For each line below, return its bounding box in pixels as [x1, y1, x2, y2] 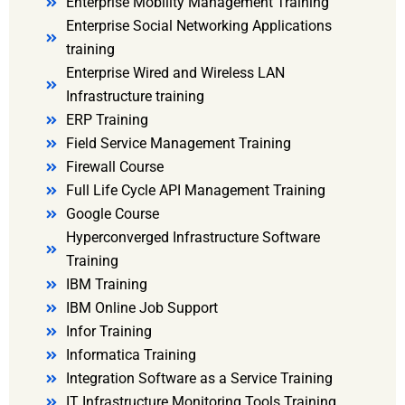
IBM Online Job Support [65, 299, 218, 317]
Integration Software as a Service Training [65, 370, 333, 388]
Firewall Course [65, 158, 164, 176]
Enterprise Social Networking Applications [65, 17, 332, 35]
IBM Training [65, 276, 147, 294]
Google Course [65, 205, 159, 223]
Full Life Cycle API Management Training [65, 182, 325, 200]
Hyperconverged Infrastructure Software [65, 229, 320, 247]
